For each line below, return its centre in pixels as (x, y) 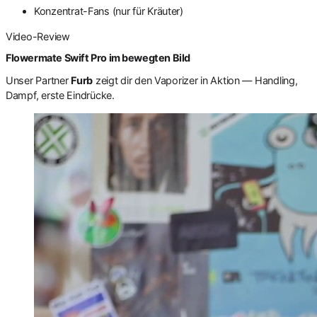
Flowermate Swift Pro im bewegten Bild (98, 57)
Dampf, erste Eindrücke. (60, 96)
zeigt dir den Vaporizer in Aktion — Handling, (195, 81)
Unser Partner (39, 81)
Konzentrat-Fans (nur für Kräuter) (109, 11)
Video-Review (38, 36)
